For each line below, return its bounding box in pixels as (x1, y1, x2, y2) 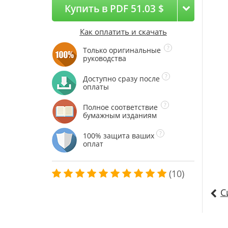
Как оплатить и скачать (79, 26, 167, 37)
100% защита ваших (83, 131, 154, 140)
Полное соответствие (83, 102, 158, 112)
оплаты (83, 82, 109, 92)
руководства (83, 53, 126, 63)
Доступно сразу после (83, 74, 160, 83)
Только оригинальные (83, 45, 161, 55)
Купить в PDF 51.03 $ (65, 2, 164, 15)
